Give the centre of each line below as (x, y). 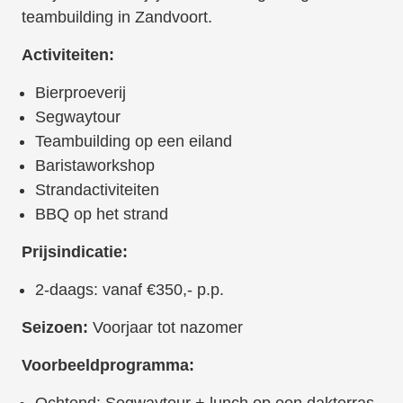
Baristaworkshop (94, 166)
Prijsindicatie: (74, 252)
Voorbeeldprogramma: (107, 366)
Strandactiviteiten (97, 190)
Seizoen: (54, 328)
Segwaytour (77, 117)
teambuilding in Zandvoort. (116, 18)
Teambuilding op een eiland (133, 142)
